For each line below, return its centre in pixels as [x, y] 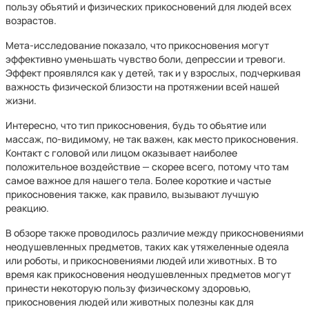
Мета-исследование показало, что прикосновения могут [137, 45]
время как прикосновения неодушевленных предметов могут [148, 274]
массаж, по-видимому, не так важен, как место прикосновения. [152, 139]
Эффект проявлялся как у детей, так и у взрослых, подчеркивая [153, 73]
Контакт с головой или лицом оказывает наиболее [121, 153]
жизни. [21, 100]
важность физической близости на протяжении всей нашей [142, 87]
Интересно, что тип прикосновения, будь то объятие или [136, 125]
